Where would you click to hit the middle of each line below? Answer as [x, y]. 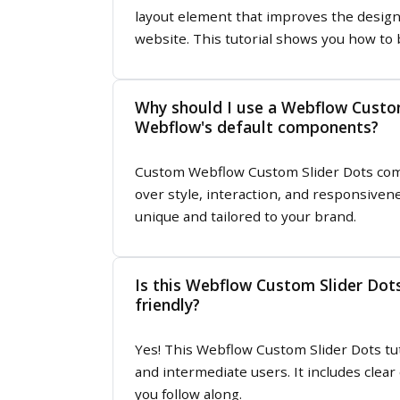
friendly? [168, 305]
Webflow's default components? [257, 126]
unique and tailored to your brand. [245, 217]
